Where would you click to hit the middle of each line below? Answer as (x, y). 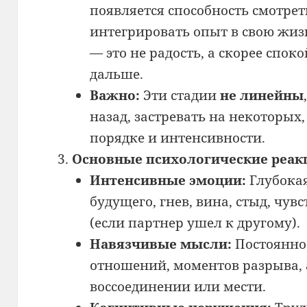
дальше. (116, 74)
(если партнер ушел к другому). (195, 222)
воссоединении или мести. (177, 286)
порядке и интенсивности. (177, 137)
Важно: (114, 95)
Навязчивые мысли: (160, 244)
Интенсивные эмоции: (168, 180)
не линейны (261, 95)
